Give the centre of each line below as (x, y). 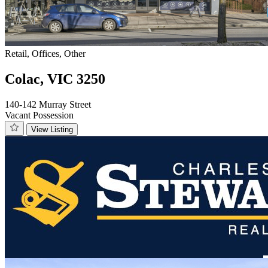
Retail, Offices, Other (45, 54)
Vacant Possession (39, 115)
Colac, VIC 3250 (55, 79)
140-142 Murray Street (48, 104)
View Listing (52, 129)
